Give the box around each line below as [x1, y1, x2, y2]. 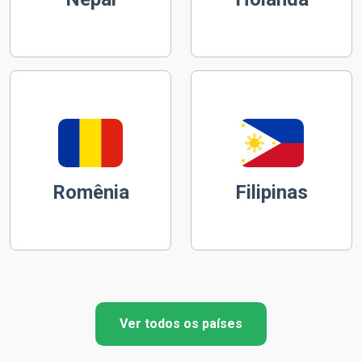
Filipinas [235, 181, 308, 204]
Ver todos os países [120, 316, 242, 331]
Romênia [52, 181, 129, 204]
